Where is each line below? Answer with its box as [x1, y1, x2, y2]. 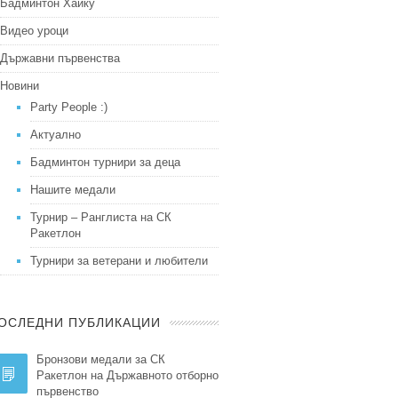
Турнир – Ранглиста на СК [30, 211, 171, 224]
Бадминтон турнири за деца [30, 155, 180, 169]
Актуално [30, 128, 81, 141]
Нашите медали [30, 183, 115, 196]
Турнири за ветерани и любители [30, 254, 208, 267]
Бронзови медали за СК [36, 353, 165, 366]
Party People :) [30, 100, 107, 114]
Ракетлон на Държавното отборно [36, 369, 219, 382]
